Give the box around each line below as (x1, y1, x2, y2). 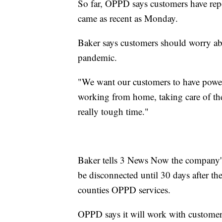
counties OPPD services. (78, 183, 170, 196)
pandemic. (78, 51, 117, 64)
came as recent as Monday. (78, 12, 178, 25)
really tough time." (78, 105, 149, 118)
